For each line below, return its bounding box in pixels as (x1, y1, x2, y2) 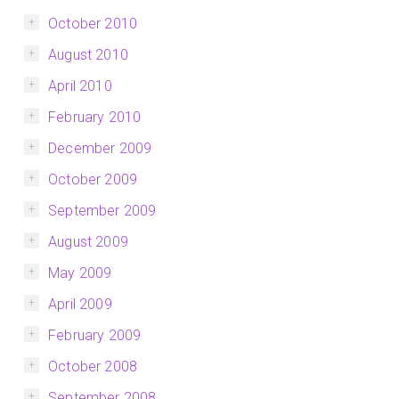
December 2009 (48, 140, 152, 158)
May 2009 (48, 265, 112, 282)
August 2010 (48, 46, 128, 64)
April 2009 (48, 296, 112, 313)
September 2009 (48, 202, 157, 220)
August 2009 (48, 233, 128, 251)
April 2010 (48, 77, 112, 95)
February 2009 (48, 327, 142, 345)
